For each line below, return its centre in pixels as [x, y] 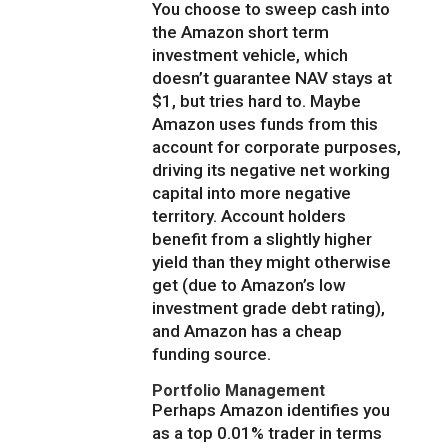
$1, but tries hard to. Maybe [257, 101]
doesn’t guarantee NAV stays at [272, 78]
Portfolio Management [239, 391]
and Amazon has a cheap [247, 331]
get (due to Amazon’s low [249, 285]
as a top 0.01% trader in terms [267, 433]
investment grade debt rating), [269, 308]
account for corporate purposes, [277, 147]
